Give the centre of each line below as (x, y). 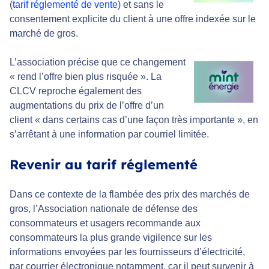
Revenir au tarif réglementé (104, 164)
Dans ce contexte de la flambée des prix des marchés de (130, 194)
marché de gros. (44, 33)
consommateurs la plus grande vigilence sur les (111, 237)
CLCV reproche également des (76, 91)
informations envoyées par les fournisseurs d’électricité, (127, 252)
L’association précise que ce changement (98, 62)
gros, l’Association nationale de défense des (104, 208)
